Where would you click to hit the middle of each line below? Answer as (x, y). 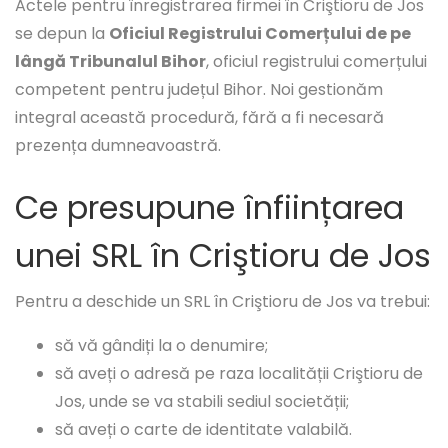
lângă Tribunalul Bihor (110, 62)
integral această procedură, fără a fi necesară (199, 118)
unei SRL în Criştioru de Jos (223, 256)
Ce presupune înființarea (209, 208)
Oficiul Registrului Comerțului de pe (260, 34)
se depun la (62, 34)
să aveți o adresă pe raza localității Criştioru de (239, 374)
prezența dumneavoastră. (118, 146)
